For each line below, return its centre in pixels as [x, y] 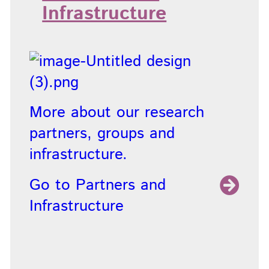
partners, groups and [102, 134]
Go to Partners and [97, 185]
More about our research [116, 113]
